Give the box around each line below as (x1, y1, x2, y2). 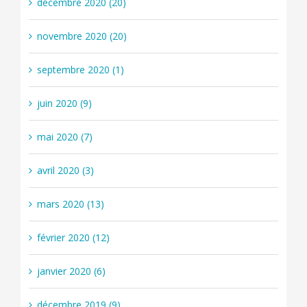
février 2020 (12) (36, 231, 110, 245)
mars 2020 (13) (36, 197, 104, 211)
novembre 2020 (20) (36, 29, 127, 43)
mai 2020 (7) (36, 130, 93, 144)
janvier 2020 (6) (36, 265, 106, 278)
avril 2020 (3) (36, 164, 94, 177)
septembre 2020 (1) (36, 63, 124, 77)
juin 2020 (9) (36, 97, 92, 110)
